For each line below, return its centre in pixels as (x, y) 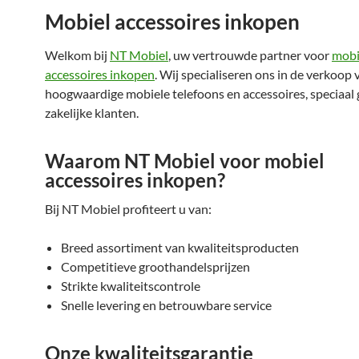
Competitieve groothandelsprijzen (155, 266)
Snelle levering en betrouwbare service (166, 305)
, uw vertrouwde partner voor (250, 55)
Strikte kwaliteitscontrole (131, 286)
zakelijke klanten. (92, 113)
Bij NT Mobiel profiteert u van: (128, 209)
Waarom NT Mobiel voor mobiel (185, 161)
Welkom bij (77, 55)
